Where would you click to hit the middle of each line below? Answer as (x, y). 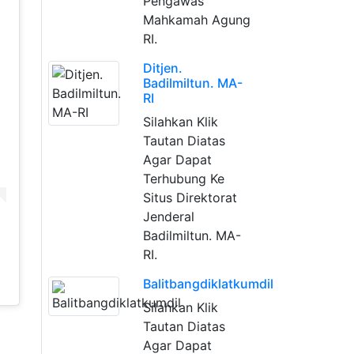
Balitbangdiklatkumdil (208, 284)
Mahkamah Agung (196, 20)
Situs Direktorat (190, 198)
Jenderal (168, 217)
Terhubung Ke (183, 179)
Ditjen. (162, 68)
